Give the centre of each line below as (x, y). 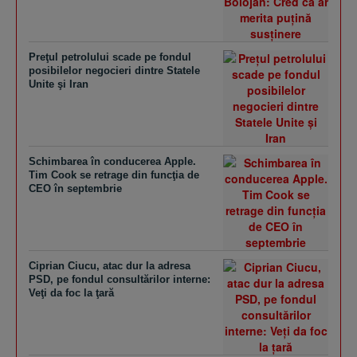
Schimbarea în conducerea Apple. (112, 161)
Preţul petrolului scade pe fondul (110, 57)
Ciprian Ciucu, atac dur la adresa (110, 266)
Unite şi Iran (59, 84)
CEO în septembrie (75, 188)
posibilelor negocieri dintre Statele (114, 71)
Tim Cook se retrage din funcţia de (114, 175)
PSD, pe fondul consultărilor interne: (120, 279)
